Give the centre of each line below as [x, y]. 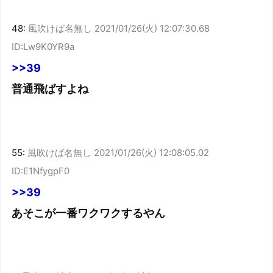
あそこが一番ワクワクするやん [88, 213]
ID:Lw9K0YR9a [43, 47]
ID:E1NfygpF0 [41, 171]
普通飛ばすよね [50, 89]
